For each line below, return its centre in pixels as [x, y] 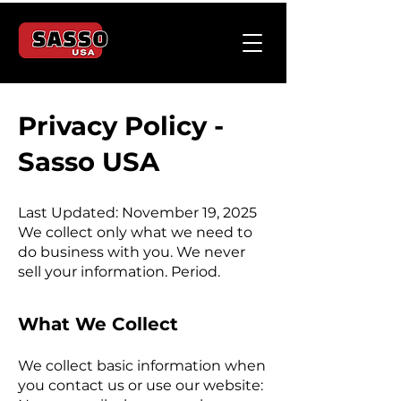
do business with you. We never [132, 252]
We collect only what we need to [135, 232]
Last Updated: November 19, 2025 [137, 213]
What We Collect [98, 324]
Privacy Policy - [121, 126]
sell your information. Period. [119, 272]
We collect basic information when [142, 366]
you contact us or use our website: [141, 385]
